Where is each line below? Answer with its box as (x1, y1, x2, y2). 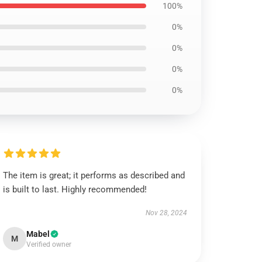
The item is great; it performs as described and (3, 170, 185, 181)
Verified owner (26, 240, 72, 249)
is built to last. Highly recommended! (3, 184, 147, 195)
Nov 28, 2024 (145, 209, 187, 217)
